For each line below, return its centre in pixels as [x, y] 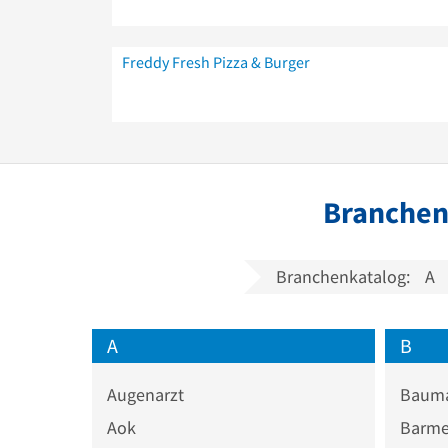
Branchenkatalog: [343, 276]
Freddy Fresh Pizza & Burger [216, 61]
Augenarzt [145, 394]
